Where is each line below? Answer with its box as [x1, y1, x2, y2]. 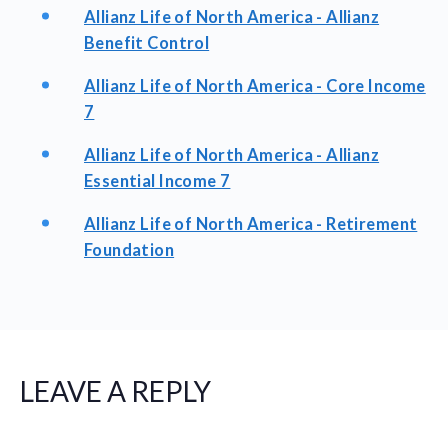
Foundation [84, 239, 175, 260]
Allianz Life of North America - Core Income [84, 75, 426, 96]
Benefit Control [84, 32, 210, 53]
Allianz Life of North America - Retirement [84, 213, 418, 234]
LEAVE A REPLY [20, 373, 211, 408]
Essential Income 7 [84, 170, 231, 191]
